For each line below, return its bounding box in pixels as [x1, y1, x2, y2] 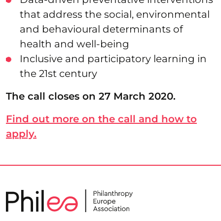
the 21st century [20, 67, 97, 79]
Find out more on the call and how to [6, 112, 197, 125]
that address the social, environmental [20, 8, 210, 20]
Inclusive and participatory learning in [20, 52, 207, 65]
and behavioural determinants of [20, 23, 183, 35]
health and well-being [20, 37, 129, 50]
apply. [6, 127, 37, 140]
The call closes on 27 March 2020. [6, 90, 176, 102]
